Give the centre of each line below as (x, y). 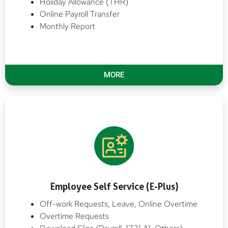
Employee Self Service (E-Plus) (114, 187)
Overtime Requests (74, 216)
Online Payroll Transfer (80, 14)
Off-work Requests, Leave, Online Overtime (119, 204)
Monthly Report (67, 26)
